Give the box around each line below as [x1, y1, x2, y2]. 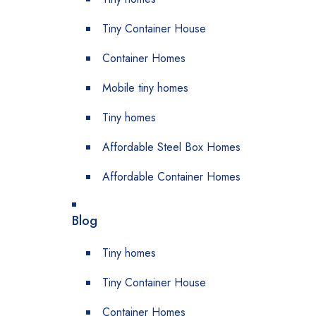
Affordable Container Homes [102, 169, 241, 185]
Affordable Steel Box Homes [102, 139, 241, 155]
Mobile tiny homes [102, 80, 188, 96]
